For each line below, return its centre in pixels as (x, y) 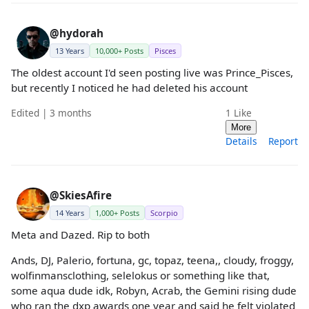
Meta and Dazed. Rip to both (80, 234)
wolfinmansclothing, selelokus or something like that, (140, 275)
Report (283, 141)
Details (241, 141)
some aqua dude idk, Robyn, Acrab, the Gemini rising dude (154, 290)
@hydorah (77, 33)
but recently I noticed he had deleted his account (129, 88)
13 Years (70, 51)
